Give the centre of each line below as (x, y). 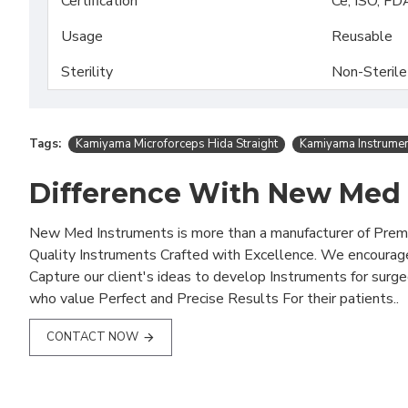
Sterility (87, 72)
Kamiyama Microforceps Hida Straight (177, 144)
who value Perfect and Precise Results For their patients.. (214, 299)
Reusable (362, 36)
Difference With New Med (215, 194)
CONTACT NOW (92, 337)
